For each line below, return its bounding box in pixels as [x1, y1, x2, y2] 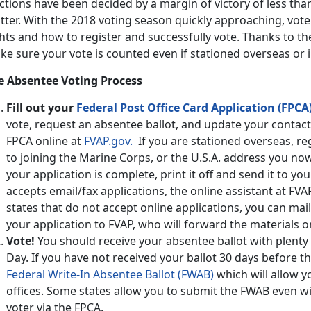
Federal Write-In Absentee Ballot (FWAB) [6, 266, 214, 282]
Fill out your [6, 99, 76, 115]
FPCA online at [6, 133, 84, 149]
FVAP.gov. [84, 133, 135, 149]
